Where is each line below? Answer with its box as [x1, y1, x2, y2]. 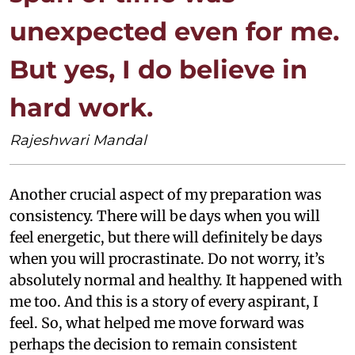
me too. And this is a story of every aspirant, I [10, 292, 319, 311]
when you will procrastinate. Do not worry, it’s [10, 249, 325, 268]
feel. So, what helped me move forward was [10, 313, 304, 332]
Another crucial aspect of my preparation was [10, 185, 322, 204]
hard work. [10, 91, 153, 123]
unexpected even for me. [10, 15, 339, 47]
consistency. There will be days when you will [10, 206, 320, 225]
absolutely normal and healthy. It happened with [10, 270, 342, 289]
